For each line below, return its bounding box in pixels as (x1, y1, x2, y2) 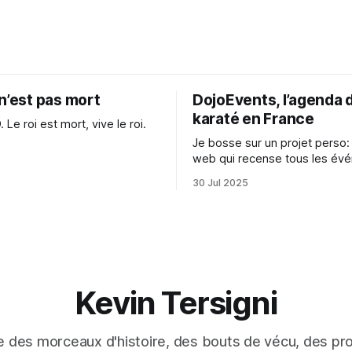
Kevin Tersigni (75, 284, 277, 323)
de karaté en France (192, 167, 299, 181)
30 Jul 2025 (192, 176, 248, 189)
